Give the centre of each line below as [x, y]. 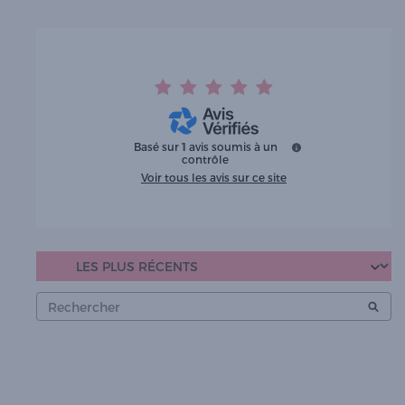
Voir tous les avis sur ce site [213, 178]
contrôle [206, 160]
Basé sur [157, 147]
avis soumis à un [233, 147]
